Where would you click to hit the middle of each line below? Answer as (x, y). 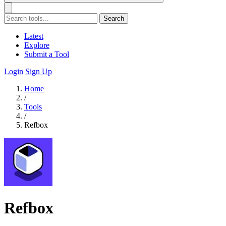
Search (114, 18)
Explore (37, 45)
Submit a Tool (47, 54)
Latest (34, 36)
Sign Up (39, 71)
